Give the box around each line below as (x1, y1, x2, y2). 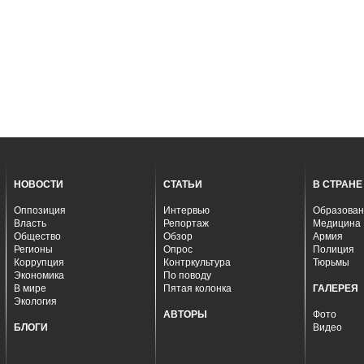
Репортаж (163, 218, 209, 229)
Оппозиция (14, 205, 66, 216)
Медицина (313, 218, 361, 229)
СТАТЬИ (163, 179, 202, 190)
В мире (14, 283, 46, 294)
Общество (14, 231, 61, 242)
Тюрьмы (313, 257, 349, 268)
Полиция (313, 244, 354, 255)
